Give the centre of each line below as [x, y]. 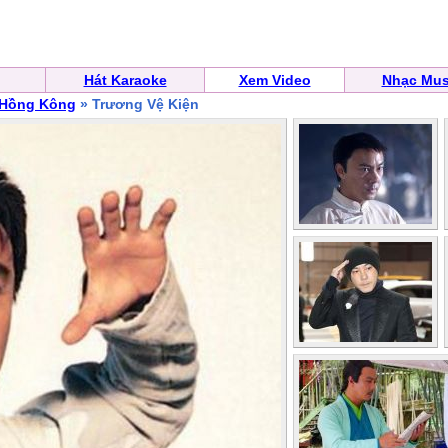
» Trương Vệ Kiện [137, 104]
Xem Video [274, 80]
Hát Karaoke [125, 80]
